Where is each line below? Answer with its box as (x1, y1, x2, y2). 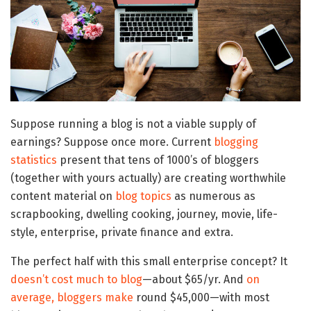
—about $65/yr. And (142, 273, 246, 287)
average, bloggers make (10, 291, 133, 305)
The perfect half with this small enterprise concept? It (10, 255, 287, 269)
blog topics (115, 190, 171, 203)
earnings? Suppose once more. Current (10, 135, 214, 149)
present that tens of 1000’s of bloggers (57, 153, 259, 167)
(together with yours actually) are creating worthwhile (10, 171, 286, 185)
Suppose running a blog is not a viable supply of (10, 117, 256, 131)
